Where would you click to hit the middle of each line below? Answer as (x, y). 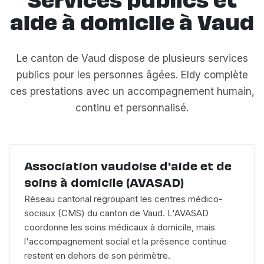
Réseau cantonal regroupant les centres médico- (123, 199)
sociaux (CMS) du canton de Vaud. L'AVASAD (116, 213)
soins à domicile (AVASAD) (104, 184)
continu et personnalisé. (132, 108)
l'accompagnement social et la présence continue (126, 241)
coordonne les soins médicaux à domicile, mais (120, 227)
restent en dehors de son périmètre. (97, 255)
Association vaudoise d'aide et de (128, 167)
